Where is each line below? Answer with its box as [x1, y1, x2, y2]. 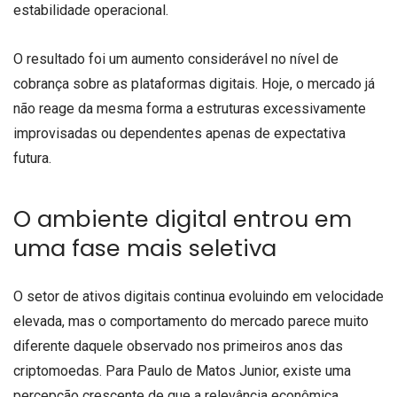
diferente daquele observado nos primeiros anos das [13, 338, 343, 355]
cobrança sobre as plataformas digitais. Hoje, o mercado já [13, 74, 375, 92]
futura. [13, 149, 51, 167]
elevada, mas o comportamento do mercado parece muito [13, 313, 369, 331]
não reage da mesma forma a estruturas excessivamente [13, 99, 366, 117]
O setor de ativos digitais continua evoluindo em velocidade [13, 288, 384, 306]
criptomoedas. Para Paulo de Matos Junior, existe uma [13, 362, 351, 380]
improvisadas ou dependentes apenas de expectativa [13, 124, 346, 142]
